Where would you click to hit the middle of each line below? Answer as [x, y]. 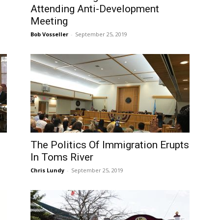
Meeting [49, 21]
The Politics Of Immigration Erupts [110, 145]
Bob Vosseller [49, 34]
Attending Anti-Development [95, 9]
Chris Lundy [47, 170]
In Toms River [62, 157]
